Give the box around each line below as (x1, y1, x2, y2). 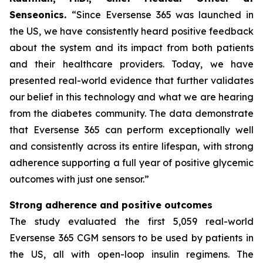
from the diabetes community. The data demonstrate (9, 107, 254, 119)
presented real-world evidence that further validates (9, 75, 254, 86)
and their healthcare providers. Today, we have (9, 58, 254, 70)
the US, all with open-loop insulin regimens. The (9, 248, 254, 260)
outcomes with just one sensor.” (9, 173, 149, 185)
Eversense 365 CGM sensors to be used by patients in (9, 232, 254, 244)
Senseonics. (9, 9, 72, 21)
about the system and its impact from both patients (9, 42, 254, 53)
